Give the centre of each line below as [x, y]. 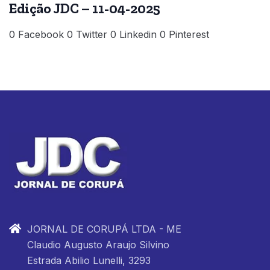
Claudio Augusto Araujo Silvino [98, 244]
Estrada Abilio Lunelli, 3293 [89, 260]
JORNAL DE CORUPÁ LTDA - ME [104, 229]
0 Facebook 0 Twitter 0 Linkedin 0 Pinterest [109, 35]
